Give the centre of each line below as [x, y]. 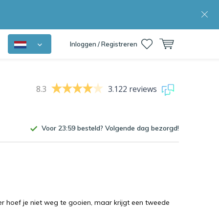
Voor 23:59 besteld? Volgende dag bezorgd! [110, 128]
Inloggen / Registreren [103, 44]
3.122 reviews [132, 89]
